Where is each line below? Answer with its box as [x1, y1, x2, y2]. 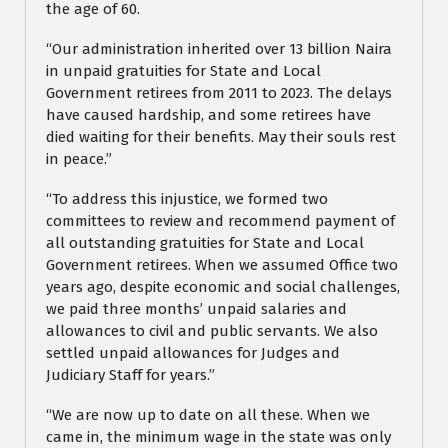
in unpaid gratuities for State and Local [46, 62, 321, 81]
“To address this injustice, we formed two [46, 190, 328, 209]
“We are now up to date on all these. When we [46, 406, 370, 425]
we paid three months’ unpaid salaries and [46, 300, 347, 319]
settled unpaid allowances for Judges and [46, 344, 340, 363]
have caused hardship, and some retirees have [46, 106, 371, 125]
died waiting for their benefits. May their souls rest [46, 128, 396, 147]
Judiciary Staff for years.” [46, 366, 215, 385]
